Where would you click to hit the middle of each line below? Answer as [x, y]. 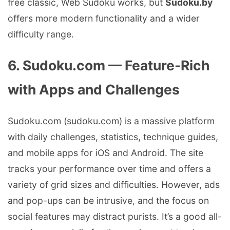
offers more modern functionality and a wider [104, 18]
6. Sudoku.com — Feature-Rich [109, 65]
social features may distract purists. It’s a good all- [115, 217]
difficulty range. [41, 34]
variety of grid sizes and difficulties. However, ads [114, 185]
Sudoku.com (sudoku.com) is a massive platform [111, 121]
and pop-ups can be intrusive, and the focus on [108, 201]
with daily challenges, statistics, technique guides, [113, 137]
